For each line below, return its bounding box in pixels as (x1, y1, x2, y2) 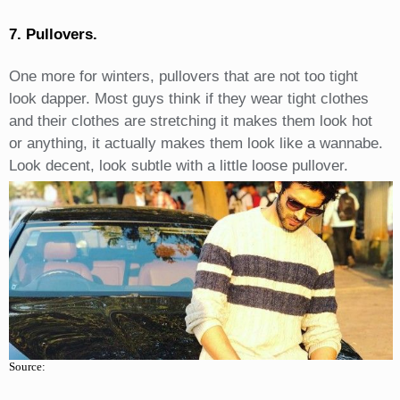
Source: (8, 359, 46, 373)
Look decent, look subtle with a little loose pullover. (8, 156, 348, 174)
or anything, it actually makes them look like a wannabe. (8, 134, 383, 152)
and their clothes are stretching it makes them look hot (8, 112, 372, 129)
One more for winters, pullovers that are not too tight (8, 67, 358, 85)
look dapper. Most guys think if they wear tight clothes (8, 89, 369, 107)
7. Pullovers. (8, 25, 97, 43)
